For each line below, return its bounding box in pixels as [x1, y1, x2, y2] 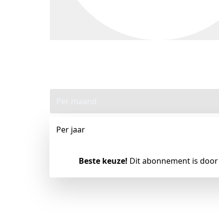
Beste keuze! [79, 155, 128, 167]
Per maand [56, 96, 97, 107]
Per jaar [56, 124, 85, 135]
